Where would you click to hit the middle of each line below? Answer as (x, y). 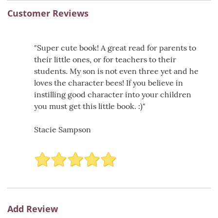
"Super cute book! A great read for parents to (115, 48)
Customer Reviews (48, 13)
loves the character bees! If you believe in (109, 83)
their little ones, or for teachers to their (105, 60)
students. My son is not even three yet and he (116, 71)
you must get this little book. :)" (90, 106)
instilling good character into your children (113, 95)
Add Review (33, 209)
